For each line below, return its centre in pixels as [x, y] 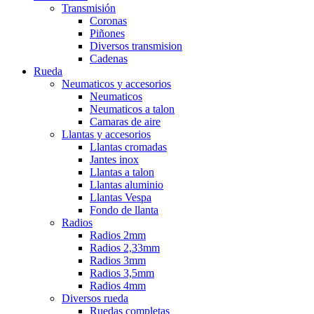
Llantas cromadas [128, 147]
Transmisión [89, 8]
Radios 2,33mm [125, 248]
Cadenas [109, 59]
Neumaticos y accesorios [116, 84]
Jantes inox [114, 160]
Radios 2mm [118, 235]
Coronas [108, 21]
